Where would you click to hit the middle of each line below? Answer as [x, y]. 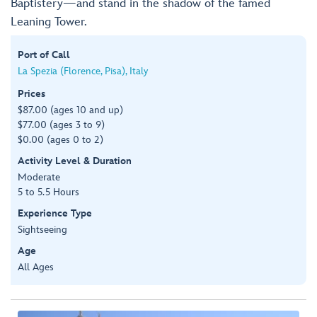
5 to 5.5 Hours [48, 192]
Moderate [39, 177]
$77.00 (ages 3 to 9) [61, 125]
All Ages [36, 267]
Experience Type [55, 213]
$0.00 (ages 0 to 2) [60, 139]
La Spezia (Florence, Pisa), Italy [83, 71]
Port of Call [44, 54]
